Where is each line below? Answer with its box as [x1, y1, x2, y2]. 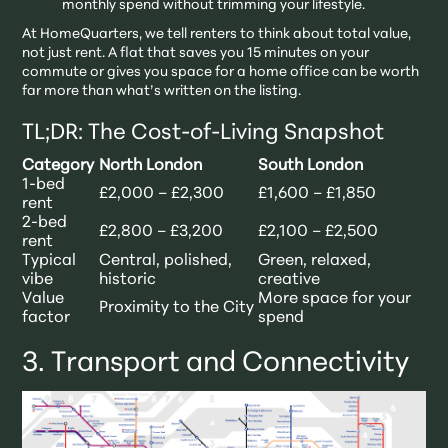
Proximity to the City [99, 299, 255, 316]
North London [99, 157, 203, 174]
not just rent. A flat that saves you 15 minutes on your [22, 45, 370, 61]
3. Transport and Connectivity [22, 349, 410, 378]
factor [22, 309, 71, 326]
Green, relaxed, [258, 252, 372, 269]
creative [258, 271, 321, 288]
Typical [22, 252, 77, 269]
